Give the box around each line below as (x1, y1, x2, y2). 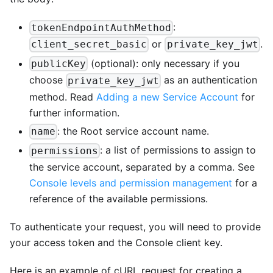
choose (29, 74, 66, 87)
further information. (29, 106, 119, 119)
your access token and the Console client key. (10, 236, 222, 249)
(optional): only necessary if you (88, 57, 240, 69)
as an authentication (161, 74, 258, 87)
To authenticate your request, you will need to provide (10, 221, 261, 233)
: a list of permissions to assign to (100, 144, 257, 157)
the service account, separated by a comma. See (29, 161, 255, 174)
